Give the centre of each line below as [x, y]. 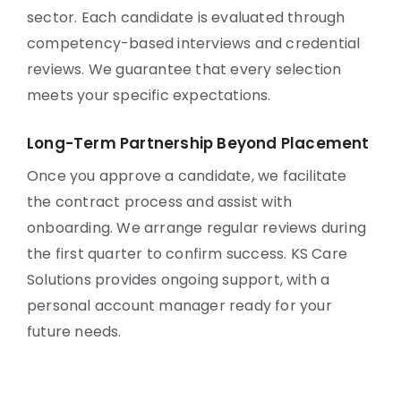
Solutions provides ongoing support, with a [179, 280]
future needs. [74, 332]
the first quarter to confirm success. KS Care [188, 254]
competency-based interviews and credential [194, 43]
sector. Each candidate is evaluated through [186, 17]
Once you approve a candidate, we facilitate [187, 176]
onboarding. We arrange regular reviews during [197, 228]
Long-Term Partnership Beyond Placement [198, 143]
